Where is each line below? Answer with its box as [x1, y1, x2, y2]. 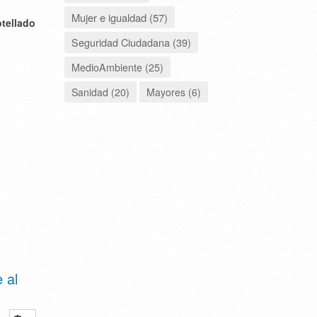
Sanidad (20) [71, 84, 129, 99]
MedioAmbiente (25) [71, 59, 163, 74]
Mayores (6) [146, 84, 201, 99]
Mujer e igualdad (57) [71, 9, 168, 25]
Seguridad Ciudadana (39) [71, 34, 191, 50]
